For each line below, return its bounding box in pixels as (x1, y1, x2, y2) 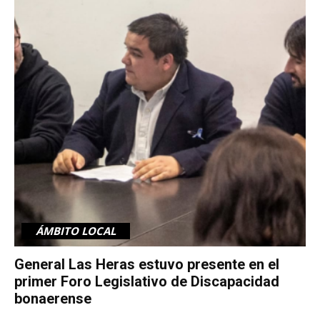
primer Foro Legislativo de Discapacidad (14, 272, 279, 290)
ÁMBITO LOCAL (36, 223, 116, 238)
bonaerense (14, 289, 91, 307)
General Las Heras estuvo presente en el (14, 255, 279, 273)
